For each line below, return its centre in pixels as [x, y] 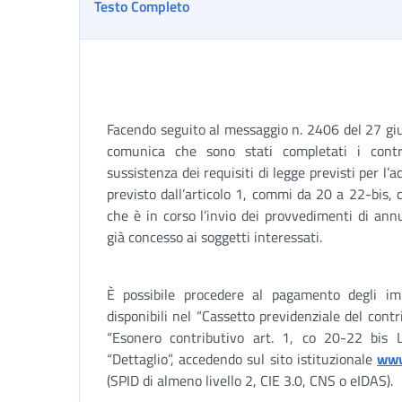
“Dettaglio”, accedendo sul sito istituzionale [242, 359]
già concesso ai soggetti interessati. [214, 237]
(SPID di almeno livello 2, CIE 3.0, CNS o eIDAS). [250, 380]
